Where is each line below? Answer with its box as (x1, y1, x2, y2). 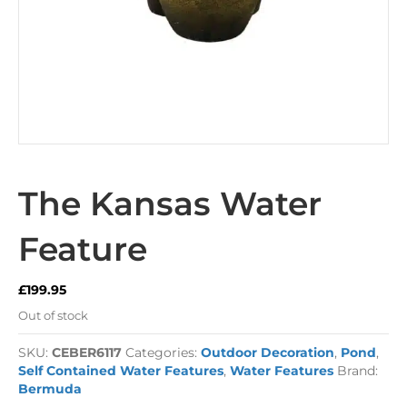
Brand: (337, 362, 378, 379)
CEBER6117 (52, 343, 122, 361)
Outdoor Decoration (201, 343, 334, 361)
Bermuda (18, 380, 82, 397)
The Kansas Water (18, 183, 322, 223)
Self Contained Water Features (18, 362, 223, 379)
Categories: (125, 343, 201, 361)
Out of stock (18, 308, 88, 323)
